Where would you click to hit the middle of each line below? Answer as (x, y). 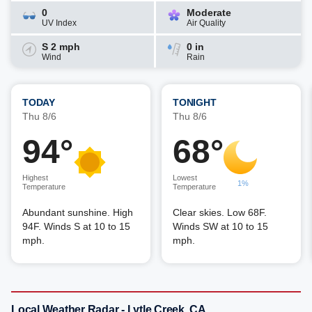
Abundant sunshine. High (78, 212)
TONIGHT (195, 102)
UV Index (59, 23)
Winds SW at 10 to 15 (220, 226)
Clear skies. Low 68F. (220, 212)
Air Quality (206, 23)
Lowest (185, 178)
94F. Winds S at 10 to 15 (76, 226)
